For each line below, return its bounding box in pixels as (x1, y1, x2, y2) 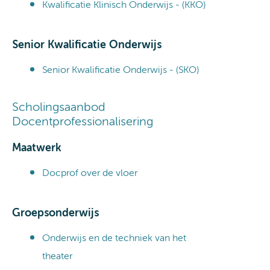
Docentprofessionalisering (12, 116, 153, 128)
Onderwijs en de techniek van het (42, 233, 186, 243)
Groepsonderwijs (12, 207, 99, 219)
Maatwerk (12, 142, 61, 154)
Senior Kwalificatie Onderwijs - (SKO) (42, 65, 199, 75)
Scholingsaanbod (12, 101, 105, 114)
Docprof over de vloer (42, 168, 137, 178)
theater (42, 251, 72, 262)
